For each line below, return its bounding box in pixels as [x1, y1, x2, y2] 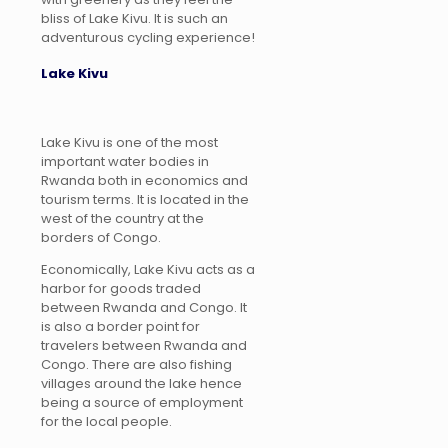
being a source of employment [41, 392, 243, 412]
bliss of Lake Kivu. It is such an [41, 9, 228, 29]
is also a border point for [41, 316, 200, 336]
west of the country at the [41, 208, 204, 228]
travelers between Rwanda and [41, 335, 247, 355]
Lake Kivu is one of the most [41, 132, 218, 152]
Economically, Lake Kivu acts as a [41, 259, 255, 279]
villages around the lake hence [41, 373, 242, 393]
